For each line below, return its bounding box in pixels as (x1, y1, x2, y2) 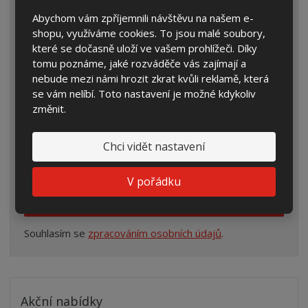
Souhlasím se (24, 225, 89, 240)
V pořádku (127, 173, 181, 189)
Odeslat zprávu (118, 196, 190, 210)
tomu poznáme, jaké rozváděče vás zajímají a (32, 56, 247, 70)
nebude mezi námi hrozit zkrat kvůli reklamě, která (32, 71, 269, 85)
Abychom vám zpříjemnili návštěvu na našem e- (32, 10, 254, 25)
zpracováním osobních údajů (88, 225, 222, 240)
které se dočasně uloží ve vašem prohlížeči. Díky (32, 41, 258, 55)
